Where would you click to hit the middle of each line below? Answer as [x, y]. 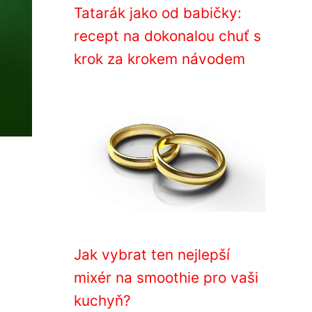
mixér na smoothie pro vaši [166, 278]
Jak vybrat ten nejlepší [152, 255]
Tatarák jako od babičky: [158, 13]
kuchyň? [102, 301]
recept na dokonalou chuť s [167, 36]
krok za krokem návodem [159, 59]
